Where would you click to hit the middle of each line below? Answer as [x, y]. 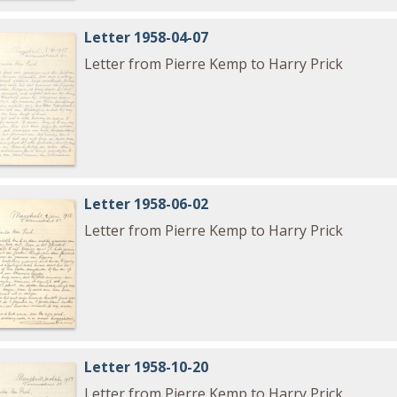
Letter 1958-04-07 [147, 37]
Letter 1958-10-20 [147, 367]
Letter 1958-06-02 [147, 204]
